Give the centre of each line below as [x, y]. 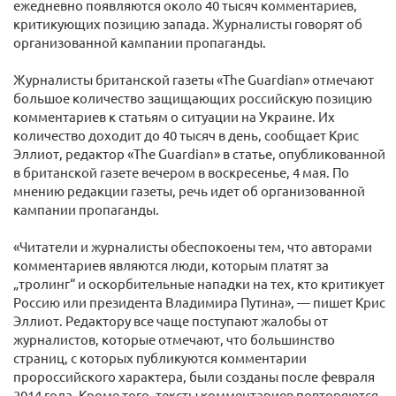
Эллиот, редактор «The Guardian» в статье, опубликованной [199, 153]
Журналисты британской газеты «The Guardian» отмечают [194, 79]
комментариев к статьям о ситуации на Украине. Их [174, 116]
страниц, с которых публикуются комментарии [160, 358]
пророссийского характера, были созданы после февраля [194, 376]
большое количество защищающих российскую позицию [193, 98]
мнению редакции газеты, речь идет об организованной [189, 190]
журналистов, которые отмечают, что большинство [174, 339]
